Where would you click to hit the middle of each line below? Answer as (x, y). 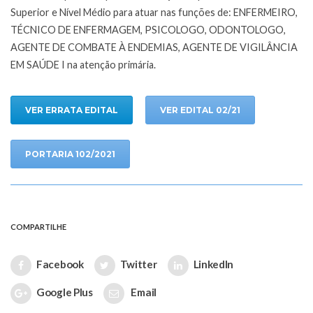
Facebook (60, 264)
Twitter (138, 264)
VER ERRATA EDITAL (72, 110)
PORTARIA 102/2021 (70, 154)
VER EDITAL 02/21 (200, 110)
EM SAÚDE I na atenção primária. (83, 65)
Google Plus (65, 292)
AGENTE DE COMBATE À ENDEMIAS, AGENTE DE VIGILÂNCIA (154, 48)
